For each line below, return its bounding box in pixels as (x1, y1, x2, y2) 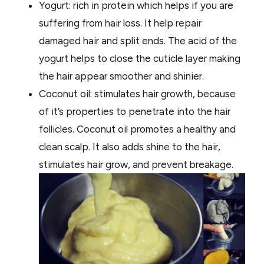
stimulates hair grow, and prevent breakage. (39, 158, 238, 170)
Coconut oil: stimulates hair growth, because (39, 87, 236, 100)
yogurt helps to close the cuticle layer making (39, 52, 240, 64)
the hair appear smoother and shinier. (39, 70, 204, 82)
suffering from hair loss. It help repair (39, 16, 202, 29)
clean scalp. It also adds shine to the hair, (39, 140, 220, 153)
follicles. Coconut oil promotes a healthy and (39, 123, 236, 135)
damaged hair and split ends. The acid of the (39, 34, 237, 47)
